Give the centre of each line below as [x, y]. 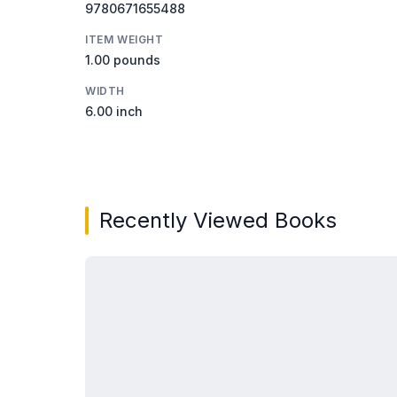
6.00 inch [114, 111]
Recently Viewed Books [218, 220]
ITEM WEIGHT [125, 39]
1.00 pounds [123, 59]
